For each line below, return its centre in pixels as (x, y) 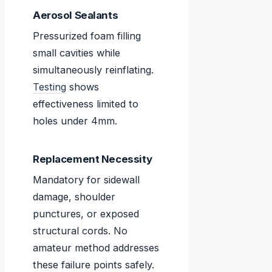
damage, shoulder (74, 197)
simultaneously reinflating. (93, 70)
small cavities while (76, 53)
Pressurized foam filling (87, 36)
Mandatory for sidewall (86, 180)
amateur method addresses (96, 248)
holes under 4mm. (75, 121)
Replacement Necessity (93, 159)
